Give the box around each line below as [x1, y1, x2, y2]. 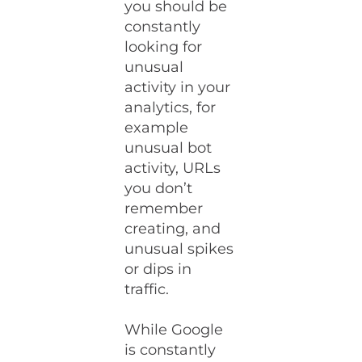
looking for [124, 38, 203, 56]
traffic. [124, 280, 170, 298]
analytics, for [124, 99, 217, 116]
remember [124, 200, 204, 217]
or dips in [124, 260, 192, 278]
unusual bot [124, 139, 213, 157]
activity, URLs [124, 159, 221, 177]
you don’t [124, 179, 193, 197]
